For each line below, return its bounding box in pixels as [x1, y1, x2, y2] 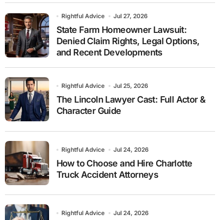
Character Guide [56, 106, 121, 116]
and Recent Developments [56, 47, 163, 58]
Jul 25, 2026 [113, 82, 149, 90]
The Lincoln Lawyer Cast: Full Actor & [56, 94, 206, 105]
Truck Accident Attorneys [56, 169, 159, 180]
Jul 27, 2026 [113, 12, 148, 20]
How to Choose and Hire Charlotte [56, 158, 192, 168]
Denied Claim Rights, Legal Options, [56, 36, 200, 47]
